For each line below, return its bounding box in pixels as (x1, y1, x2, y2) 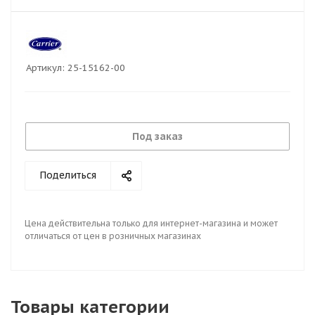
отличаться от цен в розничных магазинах (25, 231, 201, 241)
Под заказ (132, 130, 183, 143)
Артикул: (26, 62, 65, 74)
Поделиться (39, 169, 96, 181)
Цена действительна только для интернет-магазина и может (25, 218, 278, 229)
